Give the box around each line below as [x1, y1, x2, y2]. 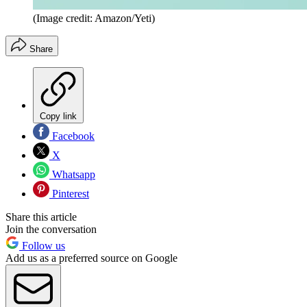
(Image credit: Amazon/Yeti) [33, 12, 155, 25]
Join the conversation [5, 223, 97, 236]
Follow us [19, 240, 65, 252]
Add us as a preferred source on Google [5, 252, 177, 265]
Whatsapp [49, 169, 95, 181]
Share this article [5, 211, 77, 223]
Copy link [40, 111, 77, 122]
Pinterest [49, 188, 89, 200]
